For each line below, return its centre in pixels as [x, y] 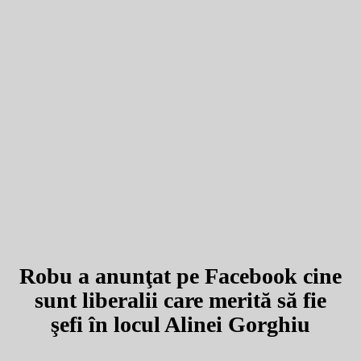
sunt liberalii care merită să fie [180, 300]
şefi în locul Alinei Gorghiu [180, 324]
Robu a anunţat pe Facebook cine [180, 276]
